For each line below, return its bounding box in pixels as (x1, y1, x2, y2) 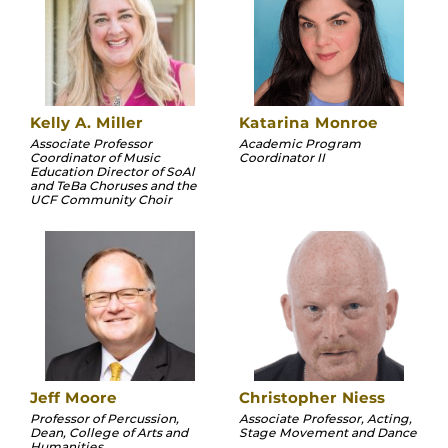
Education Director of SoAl (30, 164, 195, 180)
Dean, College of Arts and (30, 424, 188, 440)
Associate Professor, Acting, (239, 410, 412, 426)
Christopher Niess (239, 388, 385, 408)
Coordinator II (239, 150, 325, 166)
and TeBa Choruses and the (30, 178, 197, 194)
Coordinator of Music (30, 150, 160, 166)
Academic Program (239, 136, 361, 152)
